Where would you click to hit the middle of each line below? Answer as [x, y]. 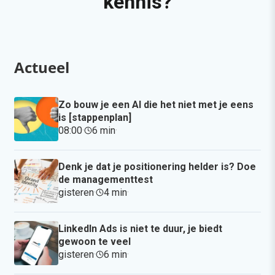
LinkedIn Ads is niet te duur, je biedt [140, 228]
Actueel [42, 67]
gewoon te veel [95, 241]
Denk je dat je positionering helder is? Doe [157, 166]
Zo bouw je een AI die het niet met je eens [156, 104]
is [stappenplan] [95, 117]
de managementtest [106, 179]
